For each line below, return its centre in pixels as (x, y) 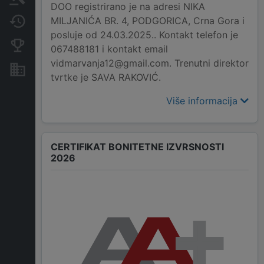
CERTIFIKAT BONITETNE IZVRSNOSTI (137, 147)
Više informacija (203, 101)
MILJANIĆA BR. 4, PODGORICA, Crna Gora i (148, 21)
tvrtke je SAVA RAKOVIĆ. (106, 77)
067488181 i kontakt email (109, 49)
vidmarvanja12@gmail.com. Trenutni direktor (150, 63)
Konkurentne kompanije (81, 45)
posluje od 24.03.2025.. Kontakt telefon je (144, 35)
